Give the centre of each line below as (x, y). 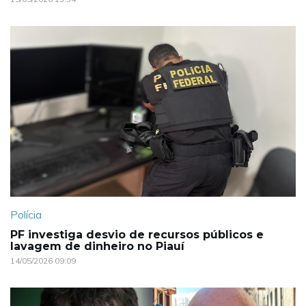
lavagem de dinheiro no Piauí (97, 246)
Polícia (26, 214)
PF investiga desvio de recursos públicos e (137, 234)
